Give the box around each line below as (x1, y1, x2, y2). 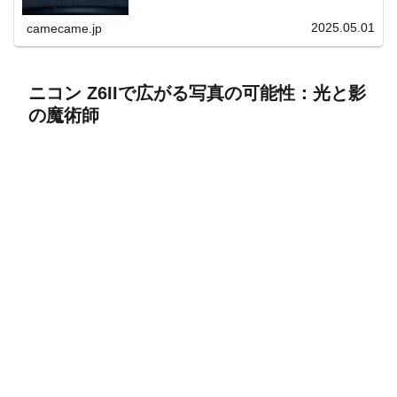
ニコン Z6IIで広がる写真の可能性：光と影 (28, 82, 366, 103)
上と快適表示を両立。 (137, 4, 227, 14)
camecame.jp (27, 20, 103, 35)
